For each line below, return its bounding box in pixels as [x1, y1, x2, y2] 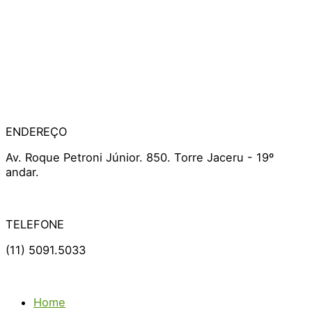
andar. [6, 165, 39, 180]
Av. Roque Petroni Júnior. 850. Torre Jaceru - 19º [6, 150, 274, 165]
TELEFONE [6, 217, 64, 231]
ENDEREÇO [6, 124, 67, 139]
